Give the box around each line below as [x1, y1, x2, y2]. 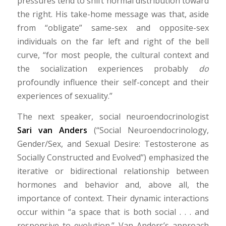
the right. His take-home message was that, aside [17, 8, 209, 20]
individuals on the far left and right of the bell [17, 35, 209, 47]
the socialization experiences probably [17, 63, 199, 74]
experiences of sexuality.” [17, 90, 112, 101]
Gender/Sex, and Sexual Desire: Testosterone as [17, 138, 209, 149]
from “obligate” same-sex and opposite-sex [17, 22, 209, 33]
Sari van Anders [17, 124, 87, 136]
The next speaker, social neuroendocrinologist [17, 110, 209, 122]
